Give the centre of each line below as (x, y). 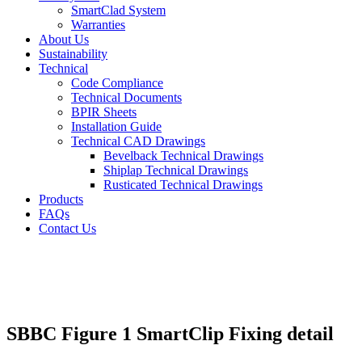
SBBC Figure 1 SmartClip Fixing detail (170, 333)
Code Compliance (117, 83)
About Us (64, 39)
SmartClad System (118, 10)
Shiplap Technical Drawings (176, 170)
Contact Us (67, 228)
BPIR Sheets (104, 112)
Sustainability (73, 54)
